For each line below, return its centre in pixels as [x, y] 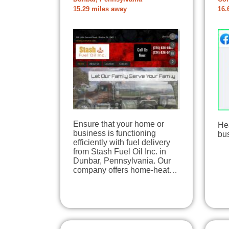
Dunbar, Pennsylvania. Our [122, 161]
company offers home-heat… [125, 170]
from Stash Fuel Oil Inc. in [120, 152]
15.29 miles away [100, 9]
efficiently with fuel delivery [122, 142]
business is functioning [114, 133]
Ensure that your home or [119, 124]
